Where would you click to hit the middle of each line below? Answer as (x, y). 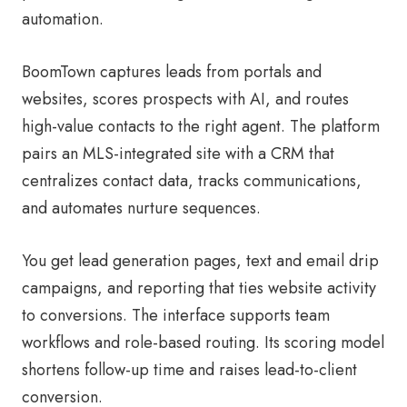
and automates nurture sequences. (141, 208)
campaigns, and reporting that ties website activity (199, 288)
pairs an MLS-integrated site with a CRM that (178, 154)
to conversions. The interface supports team (176, 316)
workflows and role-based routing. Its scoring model (203, 343)
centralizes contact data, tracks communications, (192, 181)
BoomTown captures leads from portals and (172, 72)
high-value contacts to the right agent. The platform (201, 127)
